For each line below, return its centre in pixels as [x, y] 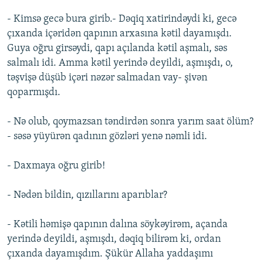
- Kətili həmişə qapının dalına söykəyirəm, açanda [117, 225]
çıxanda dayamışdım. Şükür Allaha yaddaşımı [110, 254]
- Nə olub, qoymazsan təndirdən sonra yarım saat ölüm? [130, 122]
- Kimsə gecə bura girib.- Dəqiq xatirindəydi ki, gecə [122, 19]
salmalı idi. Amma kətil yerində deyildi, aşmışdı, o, [120, 63]
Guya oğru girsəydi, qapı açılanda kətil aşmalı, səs [117, 49]
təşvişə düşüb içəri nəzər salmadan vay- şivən [107, 78]
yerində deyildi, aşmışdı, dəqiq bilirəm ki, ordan [114, 240]
